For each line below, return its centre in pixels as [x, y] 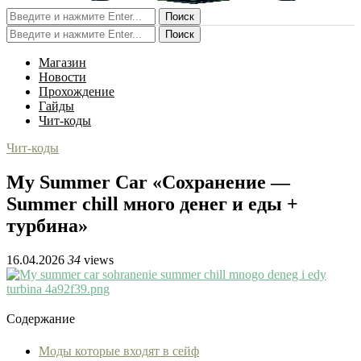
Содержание [41, 318]
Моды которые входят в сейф [119, 351]
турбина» [47, 225]
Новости [62, 77]
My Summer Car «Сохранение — [148, 182]
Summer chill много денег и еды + [152, 203]
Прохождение [77, 91]
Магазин [62, 62]
